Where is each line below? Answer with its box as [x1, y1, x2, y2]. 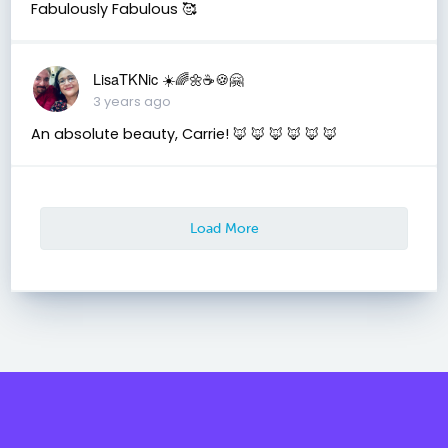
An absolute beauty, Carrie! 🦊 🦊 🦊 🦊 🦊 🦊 [30, 123, 337, 144]
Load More [189, 219, 259, 236]
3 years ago [92, 92, 171, 110]
